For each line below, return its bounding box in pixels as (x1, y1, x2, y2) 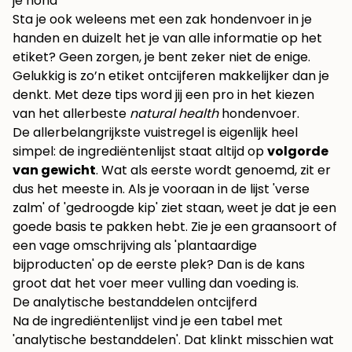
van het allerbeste (13, 104, 130, 123)
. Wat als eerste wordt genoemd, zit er (96, 161, 331, 180)
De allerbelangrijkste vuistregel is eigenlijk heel (13, 123, 298, 142)
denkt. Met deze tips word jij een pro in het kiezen (13, 86, 314, 104)
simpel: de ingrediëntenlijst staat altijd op (13, 142, 267, 161)
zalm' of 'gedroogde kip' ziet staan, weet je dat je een (13, 199, 336, 218)
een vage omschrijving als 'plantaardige (13, 236, 257, 255)
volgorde (267, 142, 328, 161)
